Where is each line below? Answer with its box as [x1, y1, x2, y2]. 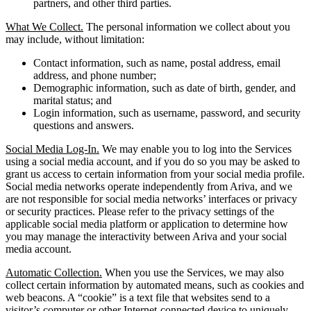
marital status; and [33, 94, 112, 107]
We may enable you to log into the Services [99, 143, 292, 155]
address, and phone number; [33, 69, 156, 82]
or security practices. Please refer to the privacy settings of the [6, 205, 274, 218]
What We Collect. [6, 21, 83, 33]
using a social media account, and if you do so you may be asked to [6, 155, 300, 168]
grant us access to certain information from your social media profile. [6, 168, 305, 180]
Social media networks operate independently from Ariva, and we [6, 180, 292, 193]
